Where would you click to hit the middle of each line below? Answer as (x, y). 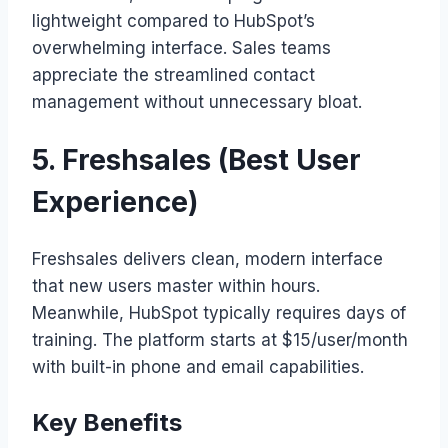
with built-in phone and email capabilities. (198, 367)
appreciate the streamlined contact (173, 74)
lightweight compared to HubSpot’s (173, 20)
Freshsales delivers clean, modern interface (207, 259)
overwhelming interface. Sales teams (181, 47)
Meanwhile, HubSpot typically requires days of (219, 313)
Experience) (115, 202)
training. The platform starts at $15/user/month (220, 340)
